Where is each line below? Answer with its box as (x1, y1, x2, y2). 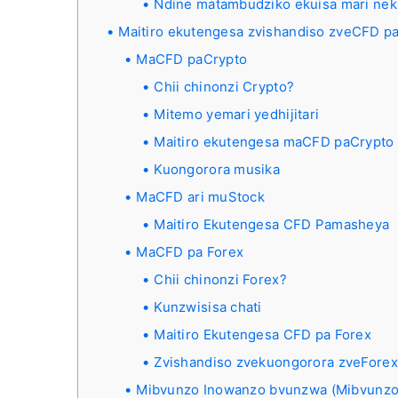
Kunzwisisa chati (154, 298, 262, 315)
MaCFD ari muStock (136, 188, 266, 205)
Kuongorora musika (154, 161, 281, 178)
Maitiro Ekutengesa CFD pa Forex (154, 326, 371, 343)
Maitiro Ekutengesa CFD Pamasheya (154, 216, 390, 233)
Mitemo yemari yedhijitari (154, 106, 320, 123)
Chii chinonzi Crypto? (154, 78, 295, 95)
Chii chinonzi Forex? (154, 271, 287, 288)
